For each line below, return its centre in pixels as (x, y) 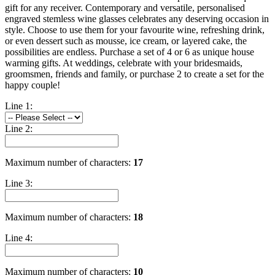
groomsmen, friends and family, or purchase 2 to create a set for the (134, 74)
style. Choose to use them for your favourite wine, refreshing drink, (135, 29)
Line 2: (19, 128)
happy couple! (33, 85)
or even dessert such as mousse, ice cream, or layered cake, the (126, 41)
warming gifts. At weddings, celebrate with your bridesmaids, (124, 63)
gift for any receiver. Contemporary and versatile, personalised (125, 7)
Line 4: (19, 238)
